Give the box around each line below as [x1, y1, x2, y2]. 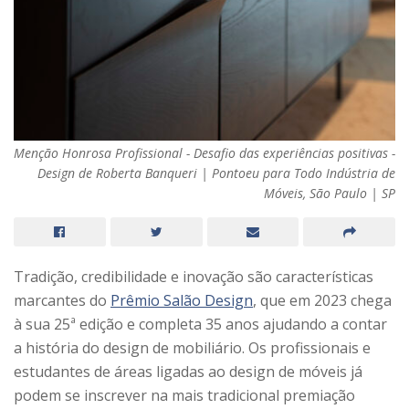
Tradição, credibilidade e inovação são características [14, 267, 373, 288]
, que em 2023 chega [253, 290, 392, 311]
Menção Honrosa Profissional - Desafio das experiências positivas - [14, 144, 395, 163]
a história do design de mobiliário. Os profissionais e [14, 338, 371, 359]
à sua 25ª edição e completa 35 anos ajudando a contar [14, 314, 387, 335]
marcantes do [14, 290, 110, 311]
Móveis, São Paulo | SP [264, 184, 395, 203]
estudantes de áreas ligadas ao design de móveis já [14, 362, 362, 383]
